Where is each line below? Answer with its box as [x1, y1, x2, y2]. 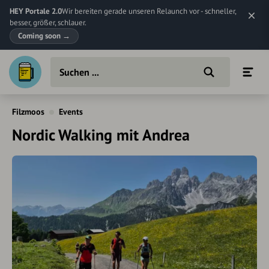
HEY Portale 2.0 [10, 6, 62, 16]
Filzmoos [12, 106, 44, 117]
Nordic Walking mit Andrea [12, 125, 190, 145]
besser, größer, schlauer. [10, 17, 86, 28]
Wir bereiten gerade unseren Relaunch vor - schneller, [62, 6, 236, 16]
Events [59, 106, 83, 117]
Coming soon [18, 31, 62, 41]
